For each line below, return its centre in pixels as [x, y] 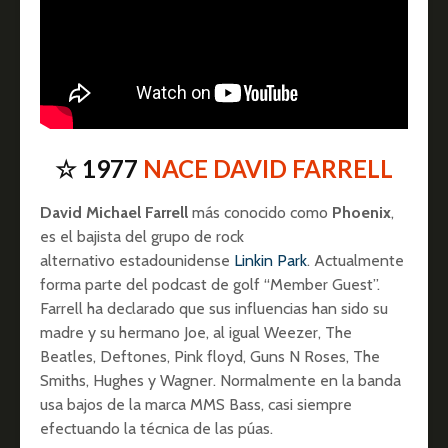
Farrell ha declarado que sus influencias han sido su [214, 308]
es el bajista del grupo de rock [142, 236]
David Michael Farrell [114, 212]
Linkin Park [270, 260]
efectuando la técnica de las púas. [156, 428]
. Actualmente [355, 260]
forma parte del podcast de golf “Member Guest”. [210, 284]
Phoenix [361, 212]
